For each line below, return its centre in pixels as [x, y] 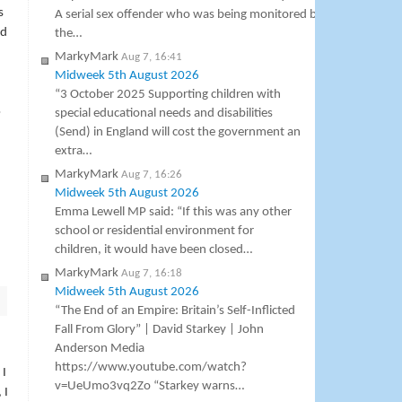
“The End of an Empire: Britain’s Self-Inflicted [175, 311]
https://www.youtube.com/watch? [151, 368]
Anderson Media [100, 349]
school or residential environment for [155, 232]
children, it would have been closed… [154, 250]
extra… [74, 152]
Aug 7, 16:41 [152, 57]
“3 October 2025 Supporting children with [168, 95]
